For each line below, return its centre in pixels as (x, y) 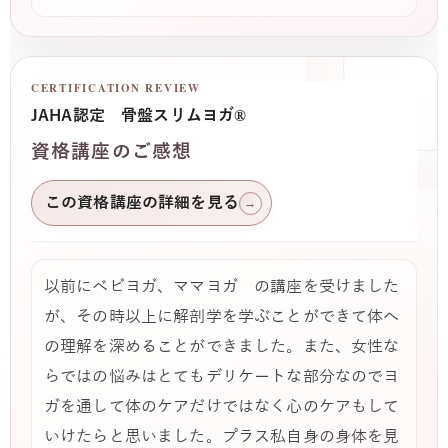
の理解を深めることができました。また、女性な (222, 347)
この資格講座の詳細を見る (142, 203)
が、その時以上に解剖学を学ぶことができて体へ (222, 317)
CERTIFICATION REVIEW (116, 87)
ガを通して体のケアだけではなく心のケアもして (222, 407)
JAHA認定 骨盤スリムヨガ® (139, 116)
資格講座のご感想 (112, 152)
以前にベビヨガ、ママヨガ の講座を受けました (222, 287)
